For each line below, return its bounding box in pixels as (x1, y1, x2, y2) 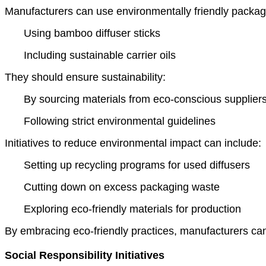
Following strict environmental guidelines (24, 115, 216, 128)
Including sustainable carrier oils (24, 49, 176, 62)
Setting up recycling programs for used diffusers (24, 159, 250, 172)
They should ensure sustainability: (5, 71, 166, 84)
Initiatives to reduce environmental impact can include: (5, 137, 261, 150)
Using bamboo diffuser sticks (24, 27, 160, 40)
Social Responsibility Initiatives (5, 249, 164, 262)
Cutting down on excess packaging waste (24, 181, 220, 194)
